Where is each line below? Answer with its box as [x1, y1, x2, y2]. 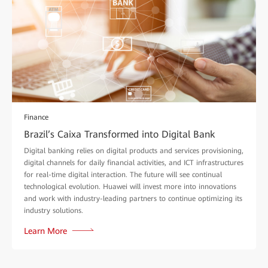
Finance [24, 113, 48, 122]
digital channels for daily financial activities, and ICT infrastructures [24, 159, 243, 167]
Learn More [24, 226, 67, 236]
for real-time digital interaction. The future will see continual [24, 170, 222, 179]
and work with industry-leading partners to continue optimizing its [24, 194, 242, 203]
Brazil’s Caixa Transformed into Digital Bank [24, 129, 215, 141]
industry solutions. [24, 206, 83, 215]
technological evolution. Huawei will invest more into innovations [24, 182, 236, 191]
